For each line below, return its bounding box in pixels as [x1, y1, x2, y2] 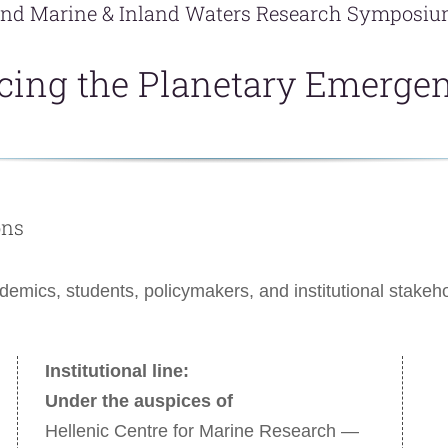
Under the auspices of [44, 390, 233, 411]
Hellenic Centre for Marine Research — [44, 420, 359, 441]
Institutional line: [44, 360, 189, 381]
